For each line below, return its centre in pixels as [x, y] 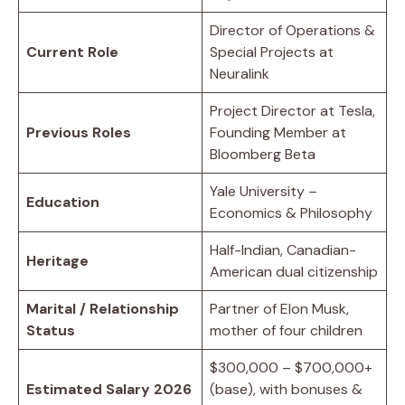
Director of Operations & [292, 30]
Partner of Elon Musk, [279, 308]
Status [51, 330]
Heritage [57, 260]
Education [63, 202]
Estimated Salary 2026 [109, 389]
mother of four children [286, 330]
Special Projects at [272, 52]
